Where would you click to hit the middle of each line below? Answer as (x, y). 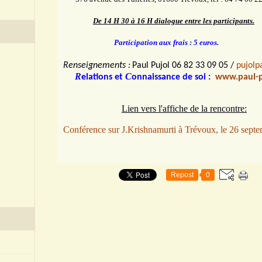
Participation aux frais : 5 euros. (163, 42)
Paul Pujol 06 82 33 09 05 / (184, 65)
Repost (182, 175)
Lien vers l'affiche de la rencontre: (184, 108)
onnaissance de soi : (172, 77)
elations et (102, 77)
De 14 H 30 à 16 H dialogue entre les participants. (174, 21)
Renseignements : (97, 65)
